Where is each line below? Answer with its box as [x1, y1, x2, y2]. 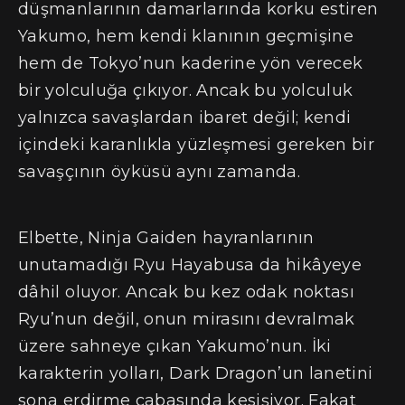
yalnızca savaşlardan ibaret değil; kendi [18, 108, 352, 128]
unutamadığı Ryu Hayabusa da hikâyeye [18, 255, 362, 276]
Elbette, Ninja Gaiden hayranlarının [18, 228, 315, 249]
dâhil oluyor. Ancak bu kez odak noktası [18, 282, 355, 303]
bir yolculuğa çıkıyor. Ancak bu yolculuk [18, 80, 353, 101]
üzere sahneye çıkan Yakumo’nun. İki [18, 336, 332, 357]
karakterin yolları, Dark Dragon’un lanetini [18, 363, 373, 384]
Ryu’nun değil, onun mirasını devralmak [18, 309, 355, 330]
